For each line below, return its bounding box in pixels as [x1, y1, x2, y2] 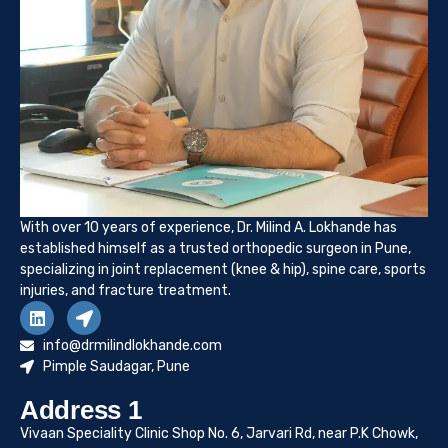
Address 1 [20, 395, 142, 426]
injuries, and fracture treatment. [20, 282, 231, 300]
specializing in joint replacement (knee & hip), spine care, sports [20, 261, 426, 279]
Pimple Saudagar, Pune [42, 358, 190, 376]
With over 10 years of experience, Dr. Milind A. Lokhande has [20, 219, 397, 237]
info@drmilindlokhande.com [42, 337, 222, 355]
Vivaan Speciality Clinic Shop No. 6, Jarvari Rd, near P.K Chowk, [20, 425, 418, 443]
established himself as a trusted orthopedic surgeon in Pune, [20, 240, 411, 258]
